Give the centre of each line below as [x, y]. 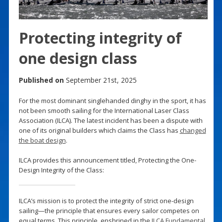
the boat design [42, 140]
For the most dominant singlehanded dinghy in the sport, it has [112, 100]
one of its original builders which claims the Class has [99, 130]
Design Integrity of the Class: [61, 170]
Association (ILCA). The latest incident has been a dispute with [111, 120]
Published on [41, 80]
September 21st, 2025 [100, 80]
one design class [78, 58]
